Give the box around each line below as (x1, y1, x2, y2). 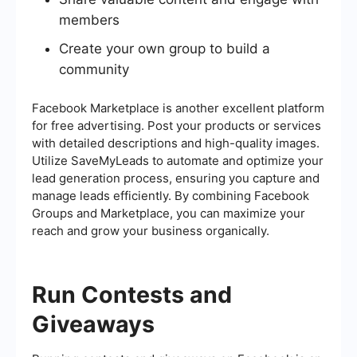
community (59, 61, 129, 78)
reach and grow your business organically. (32, 223, 269, 239)
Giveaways (32, 310, 155, 339)
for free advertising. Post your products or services (32, 118, 321, 134)
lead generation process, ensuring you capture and (32, 171, 320, 186)
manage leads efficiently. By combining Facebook (32, 188, 309, 204)
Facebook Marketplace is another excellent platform (32, 100, 324, 116)
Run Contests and (32, 280, 232, 309)
